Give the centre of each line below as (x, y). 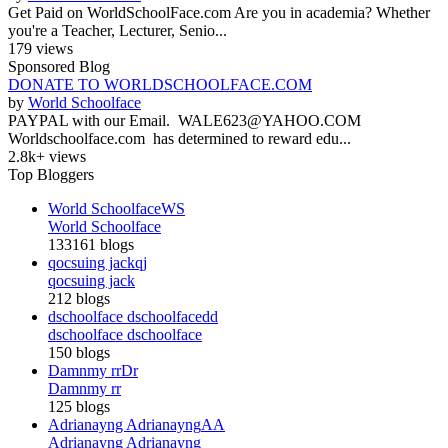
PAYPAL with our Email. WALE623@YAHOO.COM (190, 120)
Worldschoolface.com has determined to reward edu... (179, 138)
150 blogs (79, 352)
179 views (40, 48)
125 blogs (79, 406)
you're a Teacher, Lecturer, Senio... (117, 30)
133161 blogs (91, 244)
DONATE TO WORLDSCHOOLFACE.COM (160, 84)
